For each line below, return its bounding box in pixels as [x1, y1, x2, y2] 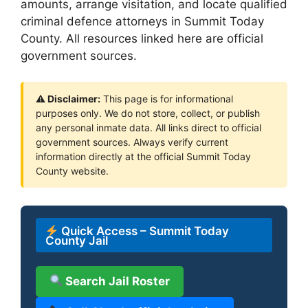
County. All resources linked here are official [21, 31, 263, 45]
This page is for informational [100, 93, 233, 104]
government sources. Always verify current [36, 136, 228, 148]
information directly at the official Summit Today [36, 151, 251, 162]
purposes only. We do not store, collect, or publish [36, 107, 260, 119]
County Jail [45, 233, 108, 247]
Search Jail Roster [63, 274, 170, 288]
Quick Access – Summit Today [58, 223, 230, 238]
